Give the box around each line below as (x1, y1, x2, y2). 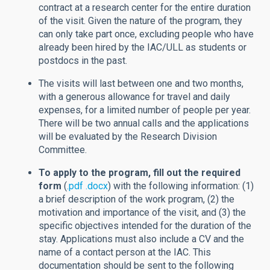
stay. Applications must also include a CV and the (39, 233, 244, 245)
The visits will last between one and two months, (39, 77, 243, 89)
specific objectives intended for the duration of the (39, 219, 251, 231)
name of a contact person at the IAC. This (39, 246, 211, 258)
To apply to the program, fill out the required (39, 166, 240, 178)
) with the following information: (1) (108, 180, 254, 192)
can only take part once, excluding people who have (39, 28, 254, 40)
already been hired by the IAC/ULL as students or (39, 41, 246, 53)
